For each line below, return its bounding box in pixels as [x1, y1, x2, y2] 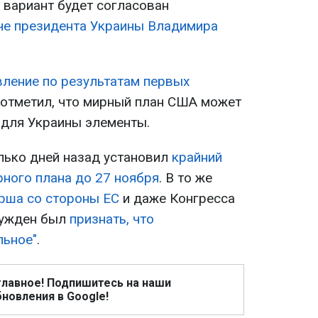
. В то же [159, 170, 212, 187]
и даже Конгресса [119, 190, 235, 207]
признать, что [70, 211, 154, 228]
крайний [172, 149, 222, 166]
